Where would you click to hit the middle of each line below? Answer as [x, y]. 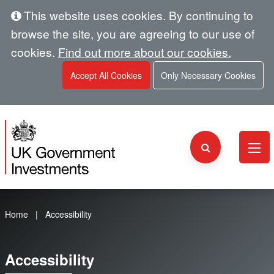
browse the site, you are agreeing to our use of [132, 33]
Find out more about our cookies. [144, 52]
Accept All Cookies [106, 75]
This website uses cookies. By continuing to [137, 15]
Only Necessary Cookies [208, 75]
